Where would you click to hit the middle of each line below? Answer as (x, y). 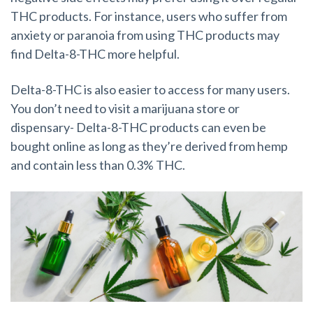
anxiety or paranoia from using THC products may (145, 35)
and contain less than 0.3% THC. (98, 165)
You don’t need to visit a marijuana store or (125, 108)
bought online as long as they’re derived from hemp (149, 146)
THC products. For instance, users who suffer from (149, 16)
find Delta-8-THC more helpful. (95, 54)
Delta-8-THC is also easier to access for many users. (150, 89)
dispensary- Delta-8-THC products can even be (138, 127)
